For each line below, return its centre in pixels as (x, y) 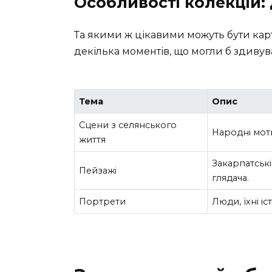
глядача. (231, 178)
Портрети (103, 202)
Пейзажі (98, 171)
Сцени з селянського (128, 125)
